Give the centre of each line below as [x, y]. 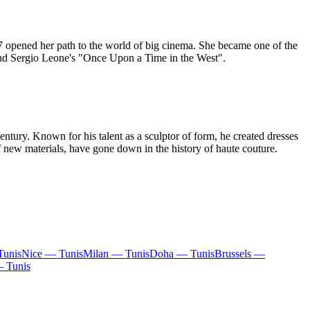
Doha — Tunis [182, 254]
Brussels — [240, 254]
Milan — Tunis [116, 254]
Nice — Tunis [52, 254]
